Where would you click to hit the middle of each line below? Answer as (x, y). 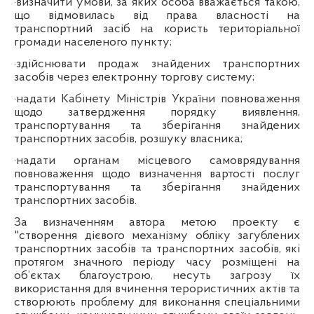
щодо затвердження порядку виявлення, (157, 112)
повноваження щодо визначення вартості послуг (157, 174)
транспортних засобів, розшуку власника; (128, 139)
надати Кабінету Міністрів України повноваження (158, 99)
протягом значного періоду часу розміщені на (157, 262)
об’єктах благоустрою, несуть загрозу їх (157, 275)
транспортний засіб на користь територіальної (157, 29)
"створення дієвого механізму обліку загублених (157, 235)
